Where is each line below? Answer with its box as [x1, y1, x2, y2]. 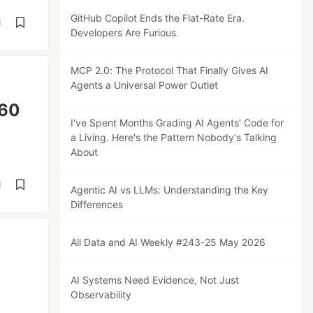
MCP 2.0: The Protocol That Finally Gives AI [71, 64, 269, 76]
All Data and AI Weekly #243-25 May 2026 [71, 236, 266, 248]
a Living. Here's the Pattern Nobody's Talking [71, 131, 277, 143]
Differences [71, 198, 124, 210]
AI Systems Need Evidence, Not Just [71, 274, 240, 286]
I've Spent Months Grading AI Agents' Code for [71, 117, 284, 129]
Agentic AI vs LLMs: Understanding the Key [71, 184, 269, 196]
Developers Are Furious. [71, 27, 180, 38]
